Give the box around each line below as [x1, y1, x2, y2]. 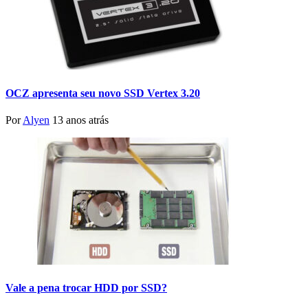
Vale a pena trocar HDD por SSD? [5, 282, 167, 294]
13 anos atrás [52, 113, 109, 126]
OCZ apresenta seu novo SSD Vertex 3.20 [5, 87, 200, 99]
